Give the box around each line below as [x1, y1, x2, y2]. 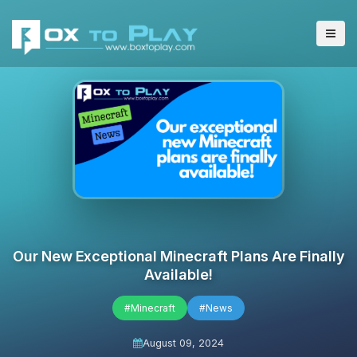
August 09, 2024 [143, 337, 224, 349]
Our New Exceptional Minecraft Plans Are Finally [12, 247, 345, 265]
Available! [144, 265, 213, 283]
